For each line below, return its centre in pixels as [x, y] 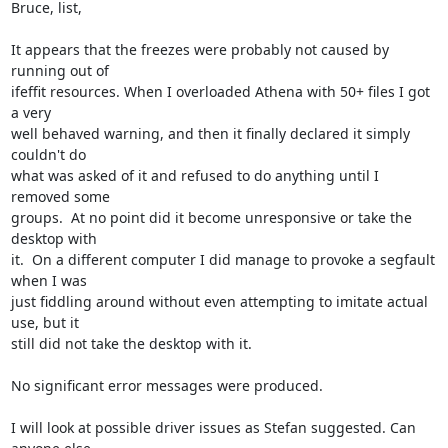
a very [30, 112]
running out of [59, 70]
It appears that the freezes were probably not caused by [199, 49]
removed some [60, 196]
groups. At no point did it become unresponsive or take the [211, 217]
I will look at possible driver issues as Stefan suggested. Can [213, 427]
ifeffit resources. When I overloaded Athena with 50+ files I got [220, 91]
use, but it [44, 322]
